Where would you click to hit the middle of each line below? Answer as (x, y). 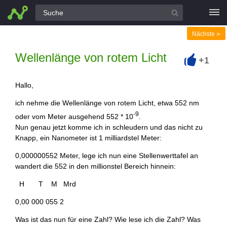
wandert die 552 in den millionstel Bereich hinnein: (96, 166)
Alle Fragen (29, 10)
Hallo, (24, 85)
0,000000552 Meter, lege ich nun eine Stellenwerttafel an (107, 155)
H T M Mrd (46, 184)
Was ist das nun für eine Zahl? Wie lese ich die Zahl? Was (108, 219)
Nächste (204, 34)
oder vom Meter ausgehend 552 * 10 (74, 116)
